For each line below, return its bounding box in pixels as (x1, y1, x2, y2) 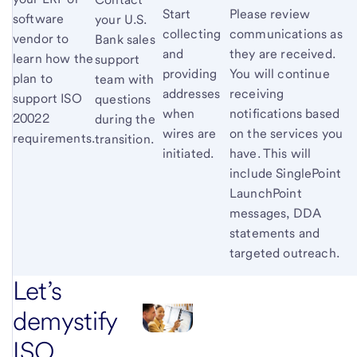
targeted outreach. (229, 245, 339, 261)
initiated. (162, 145, 214, 161)
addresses (162, 85, 220, 101)
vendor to (13, 30, 69, 46)
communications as (229, 25, 343, 41)
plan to (13, 70, 53, 86)
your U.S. (95, 11, 147, 27)
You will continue (229, 65, 330, 81)
